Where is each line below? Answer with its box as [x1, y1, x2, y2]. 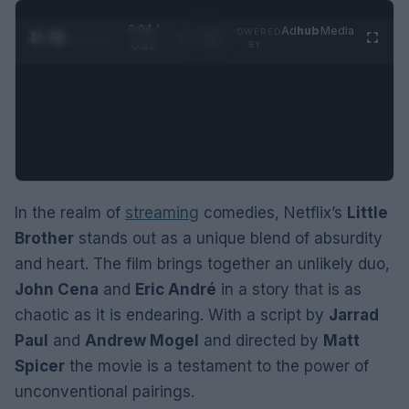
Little [347, 204, 388, 222]
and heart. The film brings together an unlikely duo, [15, 255, 390, 273]
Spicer [15, 357, 65, 375]
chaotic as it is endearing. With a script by [15, 306, 329, 324]
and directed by [199, 331, 323, 350]
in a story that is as [216, 280, 362, 299]
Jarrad [329, 306, 379, 324]
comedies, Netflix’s [199, 204, 347, 222]
